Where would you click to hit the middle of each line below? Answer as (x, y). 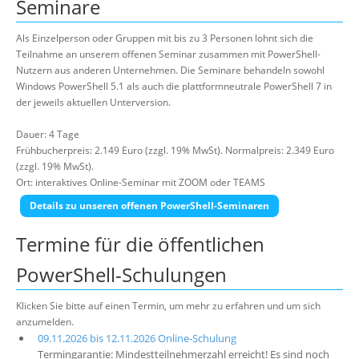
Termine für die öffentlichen (140, 244)
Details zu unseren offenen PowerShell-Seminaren (149, 206)
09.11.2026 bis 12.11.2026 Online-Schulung (137, 338)
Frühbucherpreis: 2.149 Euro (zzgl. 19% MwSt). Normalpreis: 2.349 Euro (175, 150)
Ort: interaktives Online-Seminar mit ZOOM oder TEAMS (141, 182)
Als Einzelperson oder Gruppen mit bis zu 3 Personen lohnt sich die (165, 38)
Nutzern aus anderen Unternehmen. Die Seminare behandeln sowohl (170, 70)
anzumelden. (45, 322)
